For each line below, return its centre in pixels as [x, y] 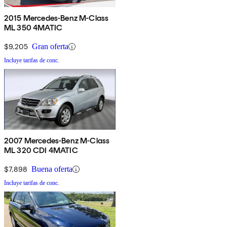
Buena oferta [52, 169]
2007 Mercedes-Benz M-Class [57, 141]
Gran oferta [50, 47]
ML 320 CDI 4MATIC [41, 150]
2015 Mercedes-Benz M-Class [56, 18]
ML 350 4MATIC [33, 28]
